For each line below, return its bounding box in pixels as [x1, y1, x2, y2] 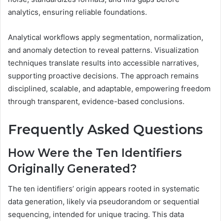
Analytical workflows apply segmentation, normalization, [8, 32, 203, 42]
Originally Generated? [8, 162, 137, 176]
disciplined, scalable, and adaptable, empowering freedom [8, 83, 211, 93]
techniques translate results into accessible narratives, [8, 58, 199, 68]
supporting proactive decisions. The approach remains [8, 71, 199, 80]
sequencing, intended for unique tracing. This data [8, 209, 184, 219]
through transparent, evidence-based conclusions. [8, 96, 184, 106]
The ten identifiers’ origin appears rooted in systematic [8, 184, 199, 193]
